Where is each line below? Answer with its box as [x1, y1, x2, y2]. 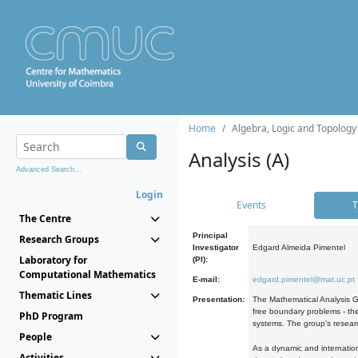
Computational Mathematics [19, 268, 156, 281]
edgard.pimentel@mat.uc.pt [253, 275, 355, 284]
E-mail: [193, 275, 220, 284]
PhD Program [19, 309, 83, 323]
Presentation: [193, 295, 245, 304]
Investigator [193, 243, 239, 252]
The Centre [19, 212, 71, 225]
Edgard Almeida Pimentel [253, 243, 345, 252]
